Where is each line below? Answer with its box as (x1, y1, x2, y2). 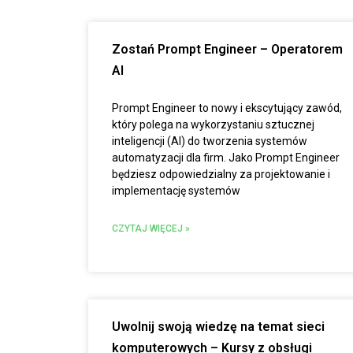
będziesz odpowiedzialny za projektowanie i (112, 168, 330, 180)
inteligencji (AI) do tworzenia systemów (112, 135, 307, 147)
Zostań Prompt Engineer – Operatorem (112, 42, 343, 57)
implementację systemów (112, 184, 240, 197)
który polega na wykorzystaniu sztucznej (112, 118, 314, 131)
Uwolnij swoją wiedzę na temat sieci (112, 319, 325, 334)
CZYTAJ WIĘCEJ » (112, 223, 190, 234)
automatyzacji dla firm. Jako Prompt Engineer (112, 151, 340, 164)
